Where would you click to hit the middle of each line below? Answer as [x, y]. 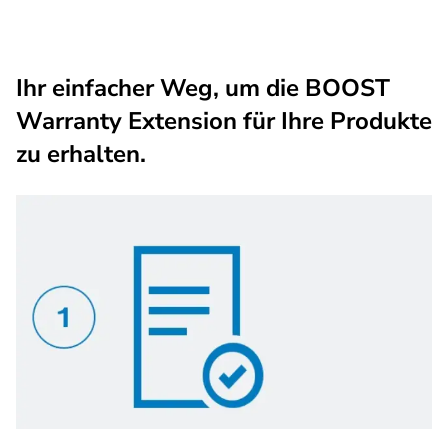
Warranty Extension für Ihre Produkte [224, 121]
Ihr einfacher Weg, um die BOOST [203, 88]
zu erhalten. [81, 154]
